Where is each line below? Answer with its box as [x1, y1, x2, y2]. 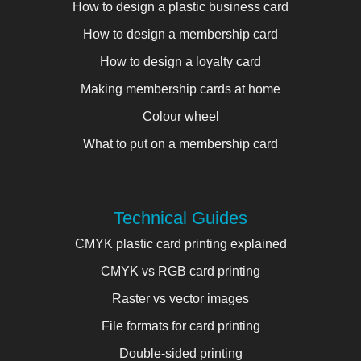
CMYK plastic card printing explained [74, 236, 287, 251]
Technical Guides [114, 207, 247, 228]
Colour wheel [142, 109, 219, 123]
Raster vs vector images [112, 291, 249, 305]
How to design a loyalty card [100, 54, 261, 68]
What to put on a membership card [83, 136, 278, 151]
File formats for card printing [101, 318, 260, 333]
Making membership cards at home [81, 81, 280, 96]
